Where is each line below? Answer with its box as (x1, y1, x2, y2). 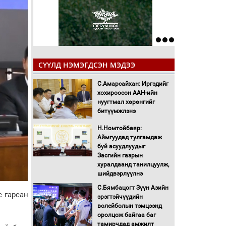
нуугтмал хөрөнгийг (97, 98, 155, 106)
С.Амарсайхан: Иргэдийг (97, 80, 168, 88)
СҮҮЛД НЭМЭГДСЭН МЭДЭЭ (38, 60, 135, 70)
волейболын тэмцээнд (97, 202, 162, 210)
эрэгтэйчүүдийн (97, 193, 143, 201)
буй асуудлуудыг (97, 143, 145, 150)
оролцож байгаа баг (97, 211, 156, 219)
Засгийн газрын (97, 152, 143, 159)
